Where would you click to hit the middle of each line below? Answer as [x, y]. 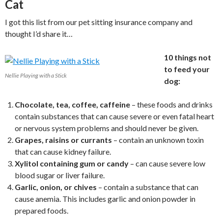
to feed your [187, 69]
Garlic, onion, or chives [56, 187]
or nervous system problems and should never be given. [107, 128]
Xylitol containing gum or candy [72, 163]
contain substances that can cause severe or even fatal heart [114, 116]
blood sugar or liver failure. [60, 175]
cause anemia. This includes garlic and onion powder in [105, 199]
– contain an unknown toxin [158, 140]
